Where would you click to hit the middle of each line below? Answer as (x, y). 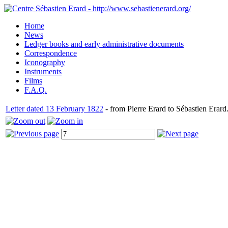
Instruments (43, 72)
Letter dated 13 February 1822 (54, 109)
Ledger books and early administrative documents (104, 44)
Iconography (45, 62)
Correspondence (51, 53)
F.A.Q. (36, 90)
